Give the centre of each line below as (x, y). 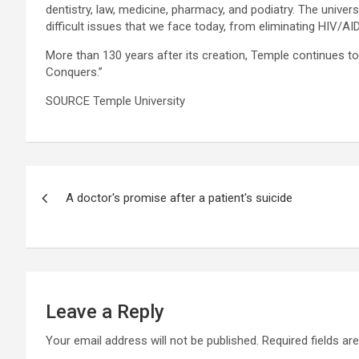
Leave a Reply (105, 312)
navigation (85, 214)
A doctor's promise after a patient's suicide (179, 198)
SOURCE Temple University (115, 101)
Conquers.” (74, 72)
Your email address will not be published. (152, 341)
